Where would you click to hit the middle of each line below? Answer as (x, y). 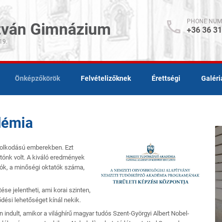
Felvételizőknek (106, 78)
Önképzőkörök (37, 78)
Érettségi (166, 78)
